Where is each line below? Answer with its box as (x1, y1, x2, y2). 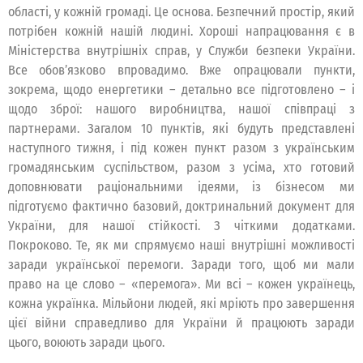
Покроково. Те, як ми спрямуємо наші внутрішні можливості (8, 237, 355, 254)
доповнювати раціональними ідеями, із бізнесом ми (8, 179, 355, 195)
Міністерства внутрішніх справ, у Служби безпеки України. (8, 43, 355, 59)
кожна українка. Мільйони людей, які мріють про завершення (8, 296, 355, 312)
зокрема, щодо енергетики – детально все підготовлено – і (8, 82, 355, 98)
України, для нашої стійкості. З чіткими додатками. (8, 218, 355, 234)
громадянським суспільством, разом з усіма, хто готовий (8, 160, 355, 176)
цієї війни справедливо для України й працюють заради (8, 315, 355, 331)
